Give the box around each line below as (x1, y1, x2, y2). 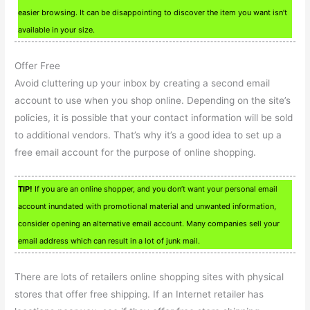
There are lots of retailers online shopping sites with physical (15, 271, 284, 283)
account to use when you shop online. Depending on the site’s (15, 94, 291, 106)
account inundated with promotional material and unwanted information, (18, 201, 277, 212)
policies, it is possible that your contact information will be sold (15, 111, 293, 123)
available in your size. (18, 24, 95, 35)
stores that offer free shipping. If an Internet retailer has (15, 289, 264, 300)
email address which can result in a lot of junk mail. (18, 236, 201, 246)
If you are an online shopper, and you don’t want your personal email (33, 184, 278, 194)
